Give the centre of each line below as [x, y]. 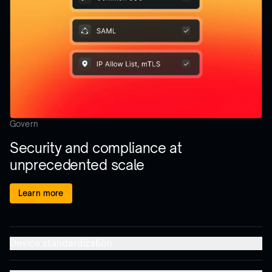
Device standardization [61, 243]
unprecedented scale [77, 165]
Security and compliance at [96, 148]
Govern [24, 124]
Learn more [41, 193]
